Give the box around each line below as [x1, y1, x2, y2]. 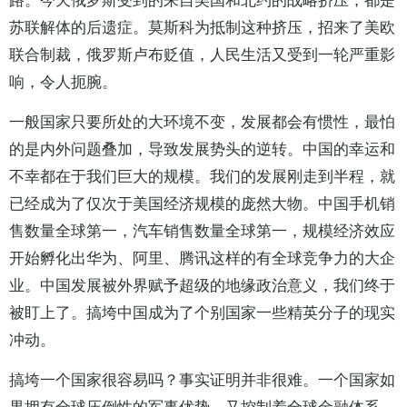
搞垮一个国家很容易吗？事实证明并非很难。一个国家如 [9, 372, 395, 390]
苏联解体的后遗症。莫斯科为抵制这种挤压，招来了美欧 [9, 19, 395, 37]
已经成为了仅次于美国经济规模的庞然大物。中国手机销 [9, 195, 395, 213]
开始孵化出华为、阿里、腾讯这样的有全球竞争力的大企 [9, 250, 395, 268]
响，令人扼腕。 [9, 74, 117, 92]
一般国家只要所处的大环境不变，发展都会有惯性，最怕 [9, 114, 395, 132]
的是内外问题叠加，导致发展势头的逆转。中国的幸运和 [9, 141, 395, 159]
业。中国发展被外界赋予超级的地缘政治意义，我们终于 [9, 277, 395, 295]
